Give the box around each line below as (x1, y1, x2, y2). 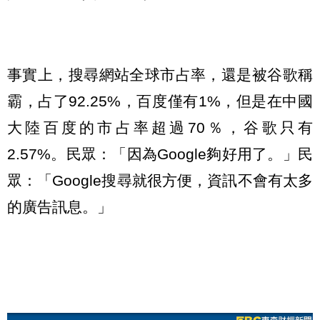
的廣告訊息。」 (7, 199, 112, 216)
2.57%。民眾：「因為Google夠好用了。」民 (7, 146, 313, 163)
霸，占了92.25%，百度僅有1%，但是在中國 (7, 93, 313, 110)
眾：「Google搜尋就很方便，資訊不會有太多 (7, 172, 313, 189)
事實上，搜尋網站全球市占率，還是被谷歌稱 (7, 66, 313, 84)
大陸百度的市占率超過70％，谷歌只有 (7, 119, 313, 136)
